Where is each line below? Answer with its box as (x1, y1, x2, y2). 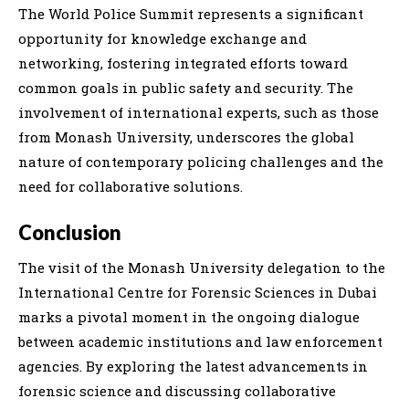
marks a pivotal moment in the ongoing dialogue (18, 307, 360, 326)
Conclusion (18, 219, 121, 245)
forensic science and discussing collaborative (18, 381, 336, 400)
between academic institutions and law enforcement (18, 331, 383, 351)
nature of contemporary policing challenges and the (18, 152, 383, 171)
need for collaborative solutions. (18, 176, 243, 195)
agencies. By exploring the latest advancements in (18, 356, 368, 375)
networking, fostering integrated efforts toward (18, 53, 348, 72)
